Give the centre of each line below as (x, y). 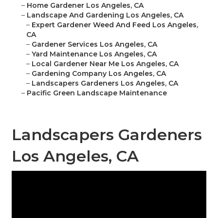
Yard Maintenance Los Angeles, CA (94, 54)
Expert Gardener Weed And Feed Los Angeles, (115, 25)
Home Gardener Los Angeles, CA (85, 6)
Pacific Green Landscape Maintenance (97, 93)
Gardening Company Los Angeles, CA (99, 74)
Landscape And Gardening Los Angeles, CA (105, 15)
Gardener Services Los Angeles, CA (94, 45)
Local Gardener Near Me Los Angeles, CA (105, 64)
